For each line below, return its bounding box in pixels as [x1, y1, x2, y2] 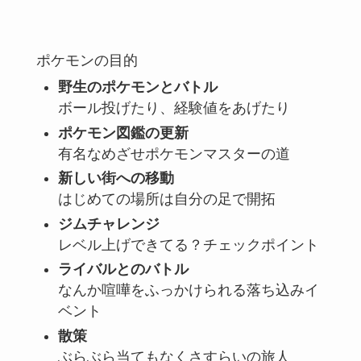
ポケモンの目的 [35, 52, 138, 68]
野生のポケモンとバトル [57, 79, 218, 96]
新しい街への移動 [57, 170, 174, 187]
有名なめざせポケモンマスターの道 [57, 145, 290, 162]
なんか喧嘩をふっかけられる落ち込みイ [57, 282, 319, 299]
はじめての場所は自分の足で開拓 [57, 191, 276, 208]
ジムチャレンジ [57, 215, 160, 232]
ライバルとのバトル [57, 261, 189, 278]
